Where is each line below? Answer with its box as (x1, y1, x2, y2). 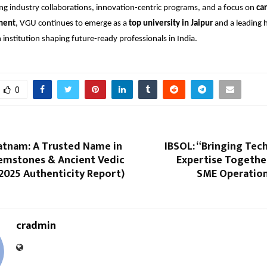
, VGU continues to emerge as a (15, 18, 129, 28)
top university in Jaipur (129, 18, 213, 28)
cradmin (16, 216, 56, 235)
